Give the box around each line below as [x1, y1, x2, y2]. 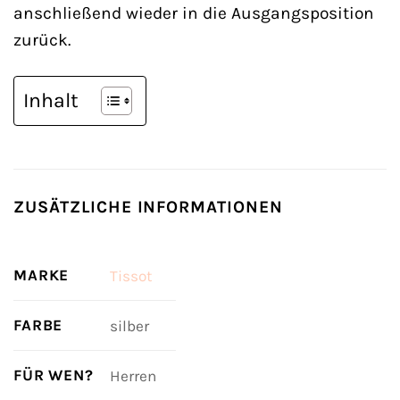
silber [109, 317, 149, 336]
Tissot [109, 267, 152, 286]
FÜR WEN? [13, 366, 94, 385]
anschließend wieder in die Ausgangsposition [13, 3, 374, 24]
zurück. [13, 29, 71, 51]
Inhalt [23, 88, 79, 113]
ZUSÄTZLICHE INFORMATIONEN [13, 196, 283, 218]
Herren [109, 367, 156, 386]
